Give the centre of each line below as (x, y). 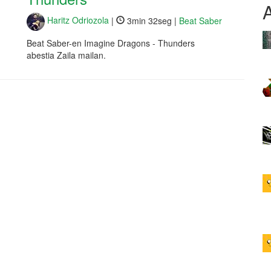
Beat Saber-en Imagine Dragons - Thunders (111, 43)
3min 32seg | (152, 20)
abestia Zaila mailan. (66, 55)
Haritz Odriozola (77, 20)
